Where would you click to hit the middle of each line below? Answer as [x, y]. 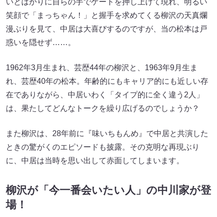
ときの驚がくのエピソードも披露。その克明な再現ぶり [103, 147]
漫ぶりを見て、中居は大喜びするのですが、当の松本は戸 [107, 29]
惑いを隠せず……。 [41, 42]
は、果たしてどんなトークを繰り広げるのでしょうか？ [103, 108]
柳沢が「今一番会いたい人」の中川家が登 [108, 190]
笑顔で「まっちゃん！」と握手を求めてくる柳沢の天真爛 [107, 15]
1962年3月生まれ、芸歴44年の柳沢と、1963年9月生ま [102, 67]
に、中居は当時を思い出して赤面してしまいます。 [95, 160]
